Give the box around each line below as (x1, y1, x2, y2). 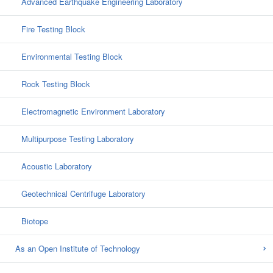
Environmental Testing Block (21, 51, 122, 63)
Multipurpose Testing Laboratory (21, 133, 134, 145)
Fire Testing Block (21, 23, 85, 35)
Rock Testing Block (21, 78, 90, 90)
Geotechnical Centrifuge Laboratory (21, 188, 146, 200)
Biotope (21, 215, 48, 227)
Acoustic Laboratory (21, 160, 92, 172)
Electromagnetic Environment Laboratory (21, 105, 165, 118)
